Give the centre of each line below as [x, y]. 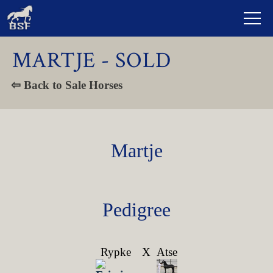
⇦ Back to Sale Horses [67, 85]
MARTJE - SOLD [92, 61]
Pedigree [136, 210]
